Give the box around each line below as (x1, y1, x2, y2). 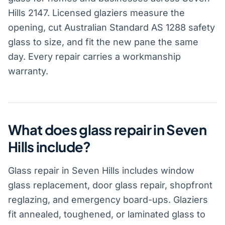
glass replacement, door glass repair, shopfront (8, 179, 212, 190)
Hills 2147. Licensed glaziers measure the (8, 7, 185, 18)
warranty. (8, 65, 48, 76)
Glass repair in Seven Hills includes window (8, 165, 194, 176)
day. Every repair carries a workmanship (8, 51, 181, 62)
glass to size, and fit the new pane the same (8, 36, 198, 47)
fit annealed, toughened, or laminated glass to (8, 208, 205, 219)
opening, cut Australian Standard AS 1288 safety (8, 22, 215, 33)
